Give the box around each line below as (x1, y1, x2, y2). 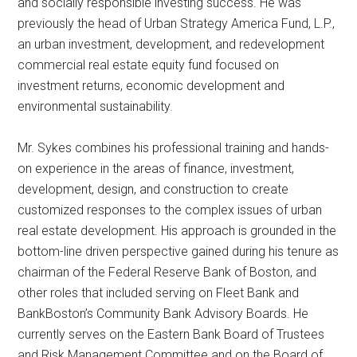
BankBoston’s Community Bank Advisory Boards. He (18, 306, 309, 322)
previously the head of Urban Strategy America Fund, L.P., (18, 16, 335, 32)
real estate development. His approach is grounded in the (18, 223, 337, 239)
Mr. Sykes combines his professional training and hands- (18, 140, 330, 156)
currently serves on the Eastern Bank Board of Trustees (18, 327, 325, 343)
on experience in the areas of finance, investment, (18, 161, 295, 177)
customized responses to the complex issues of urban (18, 202, 323, 218)
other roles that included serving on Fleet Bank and (18, 285, 300, 301)
